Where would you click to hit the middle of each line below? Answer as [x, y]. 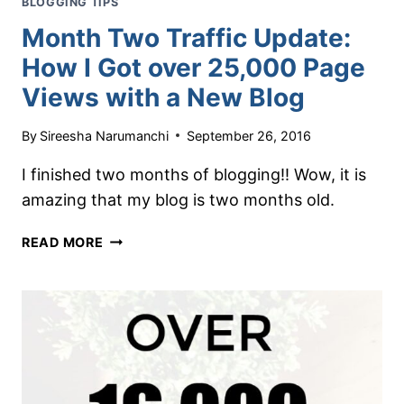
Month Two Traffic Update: [186, 37]
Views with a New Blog [163, 97]
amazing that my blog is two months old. [178, 199]
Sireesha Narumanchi [105, 135]
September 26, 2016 [249, 135]
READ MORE [63, 242]
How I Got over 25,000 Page [193, 67]
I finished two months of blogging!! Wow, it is [194, 174]
